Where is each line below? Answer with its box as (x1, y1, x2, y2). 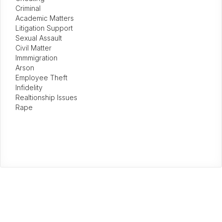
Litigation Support (15, 24, 73, 32)
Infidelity (15, 83, 43, 92)
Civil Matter (15, 44, 52, 52)
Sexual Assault (15, 34, 62, 42)
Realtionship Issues (15, 93, 77, 102)
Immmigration (15, 54, 57, 62)
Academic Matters (15, 14, 74, 22)
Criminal (15, 4, 41, 12)
